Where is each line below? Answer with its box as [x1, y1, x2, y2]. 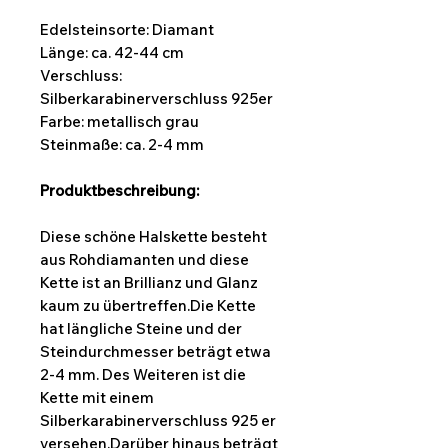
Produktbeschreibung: [40, 181, 199, 201]
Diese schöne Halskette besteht [40, 227, 267, 247]
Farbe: [40, 112, 87, 132]
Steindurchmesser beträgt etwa [40, 342, 271, 362]
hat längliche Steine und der [40, 319, 242, 339]
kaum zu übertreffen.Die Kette [40, 296, 256, 316]
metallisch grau [87, 112, 199, 132]
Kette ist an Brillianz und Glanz [40, 273, 261, 293]
